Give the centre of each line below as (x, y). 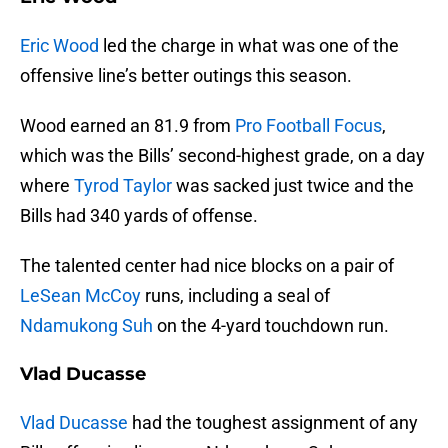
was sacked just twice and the (293, 186)
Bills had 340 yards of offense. (139, 216)
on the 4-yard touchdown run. (271, 326)
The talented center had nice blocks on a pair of (207, 266)
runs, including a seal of (235, 296)
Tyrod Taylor (123, 186)
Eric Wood (59, 46)
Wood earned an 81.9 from (127, 126)
